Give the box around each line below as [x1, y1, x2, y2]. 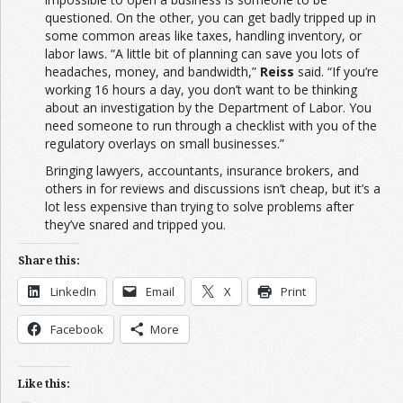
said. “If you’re [294, 62, 379, 80]
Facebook [50, 320, 103, 337]
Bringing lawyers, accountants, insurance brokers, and [45, 161, 359, 179]
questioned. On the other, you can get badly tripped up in [45, 8, 376, 26]
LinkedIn [50, 282, 96, 300]
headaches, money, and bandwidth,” [45, 62, 260, 80]
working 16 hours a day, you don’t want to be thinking [45, 80, 357, 98]
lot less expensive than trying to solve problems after [45, 197, 354, 215]
